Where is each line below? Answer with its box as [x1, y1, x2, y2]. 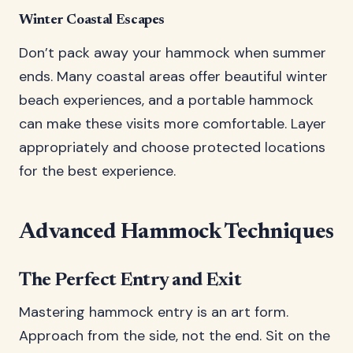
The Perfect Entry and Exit [19, 271, 242, 290]
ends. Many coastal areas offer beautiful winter [19, 67, 328, 86]
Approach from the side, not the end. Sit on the [19, 326, 330, 345]
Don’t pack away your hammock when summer [19, 43, 326, 62]
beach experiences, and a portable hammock [19, 91, 314, 110]
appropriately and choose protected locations [19, 138, 325, 157]
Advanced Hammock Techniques [19, 221, 334, 243]
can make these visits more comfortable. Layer [19, 114, 326, 133]
